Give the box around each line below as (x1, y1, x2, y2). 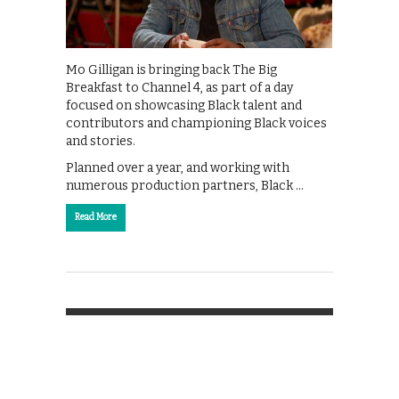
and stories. (66, 133, 135, 149)
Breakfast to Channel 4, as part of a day (66, 79, 293, 95)
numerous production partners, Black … (66, 177, 304, 193)
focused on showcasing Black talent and (66, 97, 302, 113)
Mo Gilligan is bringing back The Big (66, 61, 277, 77)
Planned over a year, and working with (66, 159, 289, 175)
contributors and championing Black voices (66, 115, 327, 131)
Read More (75, 211, 117, 223)
